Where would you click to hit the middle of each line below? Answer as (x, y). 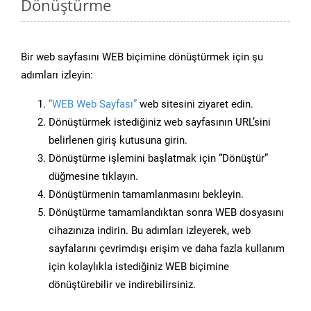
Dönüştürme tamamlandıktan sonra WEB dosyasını (166, 213)
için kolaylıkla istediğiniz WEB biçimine (139, 267)
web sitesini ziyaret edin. (195, 104)
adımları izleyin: (57, 75)
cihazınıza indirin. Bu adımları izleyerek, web (150, 231)
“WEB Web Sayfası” (93, 104)
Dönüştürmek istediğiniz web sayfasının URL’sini (160, 123)
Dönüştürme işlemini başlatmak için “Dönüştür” (158, 159)
